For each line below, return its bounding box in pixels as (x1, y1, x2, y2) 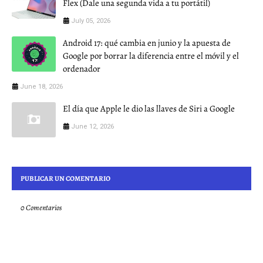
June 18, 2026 (20, 83, 63, 91)
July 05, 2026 (71, 17, 110, 25)
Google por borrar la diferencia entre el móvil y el (63, 50, 239, 62)
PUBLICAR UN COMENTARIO (21, 174, 110, 184)
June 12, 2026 (71, 123, 114, 131)
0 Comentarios (21, 203, 62, 213)
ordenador (63, 63, 100, 75)
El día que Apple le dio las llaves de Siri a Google (63, 103, 235, 115)
